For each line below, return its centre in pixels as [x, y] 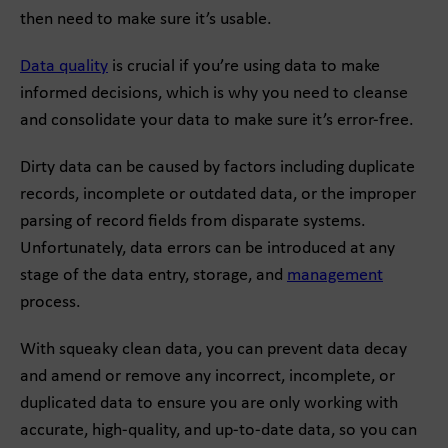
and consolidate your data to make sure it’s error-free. [217, 121]
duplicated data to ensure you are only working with [209, 404]
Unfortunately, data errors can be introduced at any [207, 249]
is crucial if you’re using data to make [244, 67]
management [335, 276]
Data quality [64, 67]
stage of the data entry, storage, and [153, 276]
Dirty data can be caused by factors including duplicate [217, 168]
